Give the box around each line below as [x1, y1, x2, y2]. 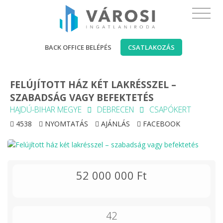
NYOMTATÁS [43, 119, 88, 128]
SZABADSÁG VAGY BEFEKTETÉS [10, 91, 154, 104]
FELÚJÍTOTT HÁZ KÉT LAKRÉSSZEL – [10, 78, 176, 91]
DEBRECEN [97, 104, 134, 115]
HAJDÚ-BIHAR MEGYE [10, 104, 82, 115]
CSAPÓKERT [149, 104, 191, 115]
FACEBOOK [141, 119, 180, 128]
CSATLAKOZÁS [128, 43, 175, 52]
